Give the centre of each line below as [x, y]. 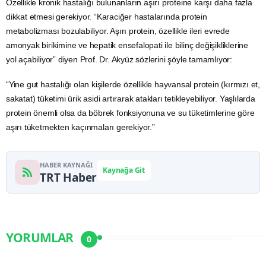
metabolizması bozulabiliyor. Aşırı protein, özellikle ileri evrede [118, 31]
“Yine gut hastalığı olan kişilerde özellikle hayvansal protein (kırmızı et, [133, 85]
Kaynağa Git [124, 170]
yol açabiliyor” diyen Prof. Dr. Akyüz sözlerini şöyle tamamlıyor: [119, 60]
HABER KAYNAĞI [66, 165]
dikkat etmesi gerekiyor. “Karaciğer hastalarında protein [107, 17]
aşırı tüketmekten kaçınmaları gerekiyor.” [80, 127]
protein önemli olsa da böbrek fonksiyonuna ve [92, 113]
